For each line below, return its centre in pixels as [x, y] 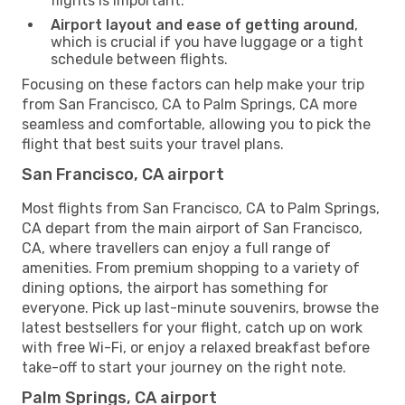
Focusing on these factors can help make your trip [193, 84]
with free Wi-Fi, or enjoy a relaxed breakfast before [196, 347]
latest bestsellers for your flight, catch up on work [192, 327]
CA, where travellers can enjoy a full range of [176, 248]
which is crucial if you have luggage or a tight [207, 42]
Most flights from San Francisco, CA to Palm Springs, [201, 208]
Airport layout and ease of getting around [202, 24]
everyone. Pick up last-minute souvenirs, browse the [200, 307]
